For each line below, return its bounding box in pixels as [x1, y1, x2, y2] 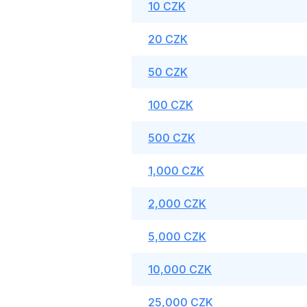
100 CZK [148, 98, 193, 112]
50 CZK [148, 65, 188, 79]
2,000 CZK [148, 197, 206, 210]
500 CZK [148, 131, 195, 145]
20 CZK [148, 32, 188, 46]
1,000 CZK [148, 164, 204, 177]
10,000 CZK [148, 262, 212, 276]
